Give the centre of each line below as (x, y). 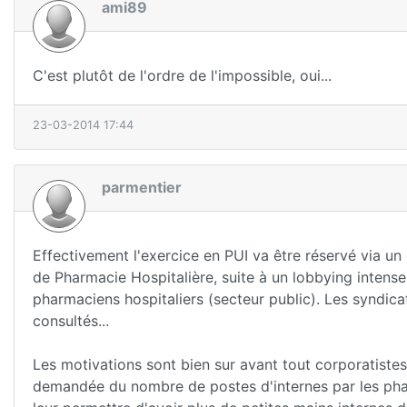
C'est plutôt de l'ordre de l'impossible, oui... (182, 75)
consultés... (71, 320)
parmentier (142, 187)
